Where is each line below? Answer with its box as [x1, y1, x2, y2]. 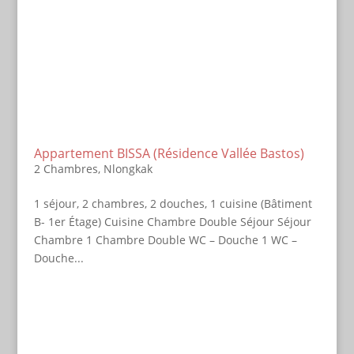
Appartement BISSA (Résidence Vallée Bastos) [33, 145, 304, 162]
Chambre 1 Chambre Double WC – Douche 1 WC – [33, 232, 297, 247]
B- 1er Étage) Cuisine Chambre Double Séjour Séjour [33, 214, 311, 229]
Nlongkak [103, 161, 153, 176]
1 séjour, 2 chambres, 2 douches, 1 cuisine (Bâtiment [33, 196, 312, 211]
